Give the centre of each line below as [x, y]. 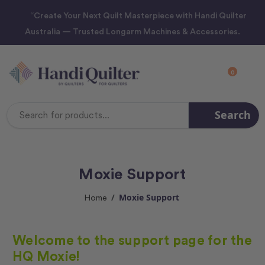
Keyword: [151, 121]
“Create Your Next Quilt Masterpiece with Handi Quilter [138, 15]
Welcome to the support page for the [132, 240]
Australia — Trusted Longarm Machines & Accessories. [132, 31]
